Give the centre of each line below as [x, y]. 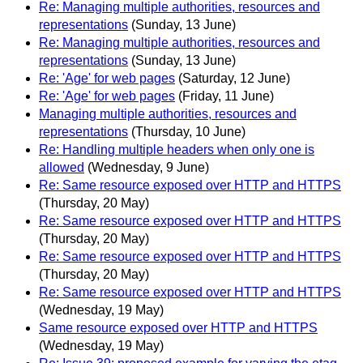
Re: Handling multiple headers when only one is [177, 150]
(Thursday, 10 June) [188, 132]
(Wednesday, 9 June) [148, 168]
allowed [62, 168]
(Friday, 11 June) [226, 96]
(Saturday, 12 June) [234, 79]
